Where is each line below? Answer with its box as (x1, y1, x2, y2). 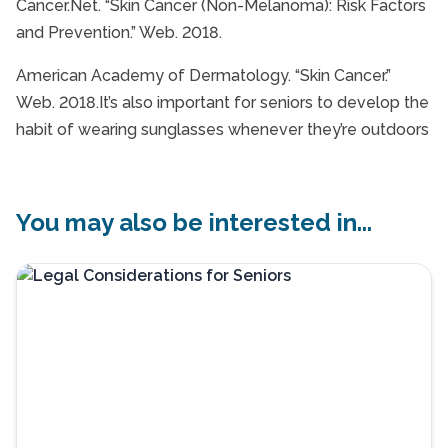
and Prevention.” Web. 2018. (16, 22, 222, 42)
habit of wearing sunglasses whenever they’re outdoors (16, 119, 429, 139)
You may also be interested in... (16, 207, 372, 237)
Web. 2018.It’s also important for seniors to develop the (16, 92, 429, 112)
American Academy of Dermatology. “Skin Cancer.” (16, 65, 391, 85)
